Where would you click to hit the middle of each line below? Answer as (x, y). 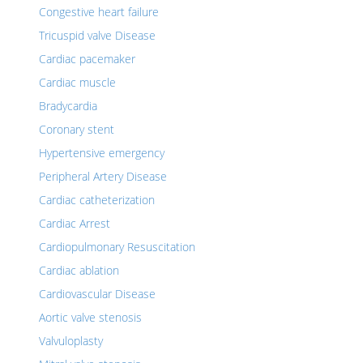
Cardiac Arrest (75, 223)
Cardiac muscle (77, 82)
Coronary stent (77, 129)
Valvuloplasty (71, 341)
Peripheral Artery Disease (103, 176)
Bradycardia (68, 106)
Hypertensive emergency (102, 153)
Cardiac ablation (79, 270)
